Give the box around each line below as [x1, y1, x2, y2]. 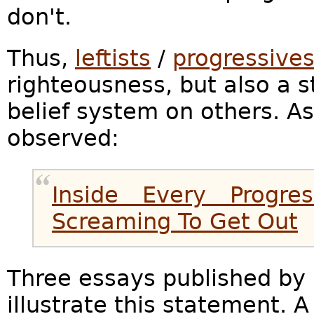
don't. [7, 4, 71, 29]
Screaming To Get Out [52, 208, 298, 234]
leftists [75, 45, 151, 71]
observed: [7, 125, 119, 151]
